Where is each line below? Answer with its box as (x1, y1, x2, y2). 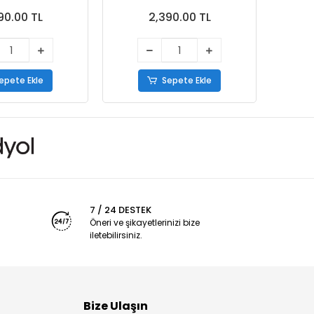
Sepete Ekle (162, 74, 212, 87)
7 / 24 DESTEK (90, 203, 151, 217)
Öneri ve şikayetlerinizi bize (90, 216, 200, 228)
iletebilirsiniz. (90, 228, 142, 241)
